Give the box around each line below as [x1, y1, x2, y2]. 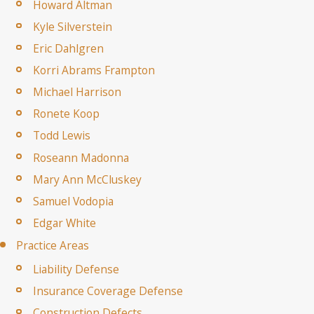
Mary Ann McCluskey [32, 171, 142, 187]
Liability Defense [32, 261, 119, 277]
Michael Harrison [32, 84, 121, 100]
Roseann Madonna [32, 149, 129, 165]
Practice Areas [16, 238, 90, 254]
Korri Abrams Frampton [32, 62, 155, 78]
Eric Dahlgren [32, 41, 104, 57]
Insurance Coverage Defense [32, 283, 183, 299]
